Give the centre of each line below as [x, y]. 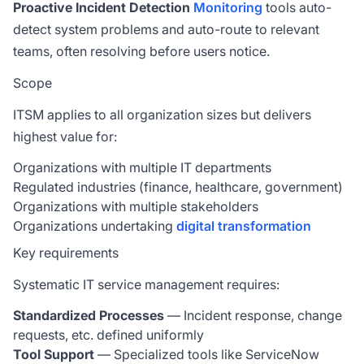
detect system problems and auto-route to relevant [166, 29]
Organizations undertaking [95, 226]
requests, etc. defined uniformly [108, 335]
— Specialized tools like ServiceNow [207, 354]
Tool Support [54, 354]
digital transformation [244, 226]
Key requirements [66, 253]
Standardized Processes [89, 315]
